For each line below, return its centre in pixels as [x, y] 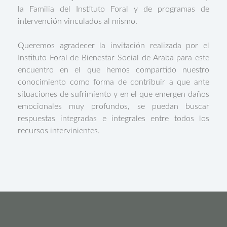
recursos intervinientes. [59, 131]
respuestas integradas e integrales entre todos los [113, 119]
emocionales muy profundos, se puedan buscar [113, 106]
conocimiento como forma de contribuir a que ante [113, 82]
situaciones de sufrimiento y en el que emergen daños [113, 94]
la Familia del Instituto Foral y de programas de [113, 9]
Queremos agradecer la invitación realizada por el [113, 46]
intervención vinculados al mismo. [77, 21]
